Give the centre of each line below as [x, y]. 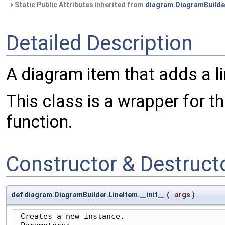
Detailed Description [99, 43]
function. [39, 122]
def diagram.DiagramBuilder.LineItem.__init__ [88, 195]
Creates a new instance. [70, 216]
